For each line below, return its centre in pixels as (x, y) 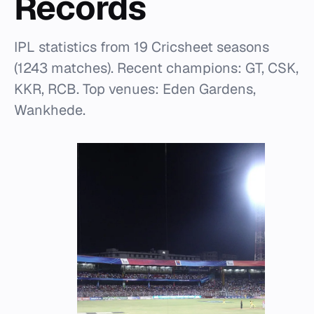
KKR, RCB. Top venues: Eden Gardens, (135, 89)
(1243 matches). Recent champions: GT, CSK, (156, 68)
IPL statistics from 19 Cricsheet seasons (142, 47)
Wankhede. (50, 110)
